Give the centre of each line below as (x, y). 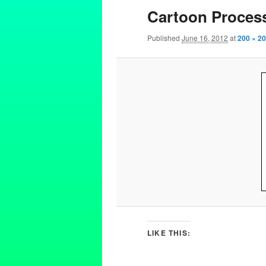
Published (164, 37)
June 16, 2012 (205, 37)
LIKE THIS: (169, 233)
